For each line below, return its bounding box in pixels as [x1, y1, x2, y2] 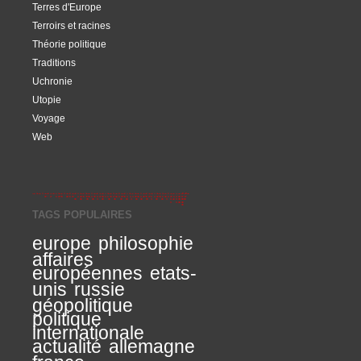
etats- [150, 263, 197, 284]
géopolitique [32, 295, 133, 316]
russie [74, 279, 125, 300]
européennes [32, 263, 143, 284]
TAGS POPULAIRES [32, 209, 132, 221]
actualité [32, 336, 102, 357]
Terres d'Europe [32, 2, 102, 12]
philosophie [98, 233, 193, 254]
